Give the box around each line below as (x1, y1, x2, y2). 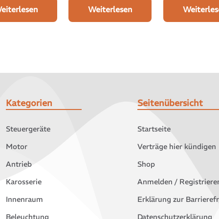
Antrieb (5, 159, 32, 169)
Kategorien (5, 97, 52, 109)
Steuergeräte (5, 124, 50, 134)
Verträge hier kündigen (137, 142, 216, 152)
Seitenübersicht (137, 97, 203, 109)
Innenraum (5, 195, 43, 204)
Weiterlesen (88, 4, 132, 15)
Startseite (137, 124, 171, 134)
